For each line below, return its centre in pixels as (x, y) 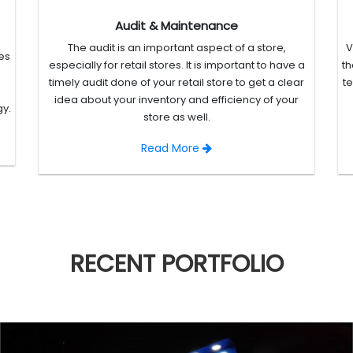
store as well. (176, 117)
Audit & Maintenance (176, 26)
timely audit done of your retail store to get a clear (176, 83)
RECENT (115, 264)
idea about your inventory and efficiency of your (176, 100)
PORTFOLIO (222, 264)
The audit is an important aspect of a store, (176, 48)
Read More (172, 149)
